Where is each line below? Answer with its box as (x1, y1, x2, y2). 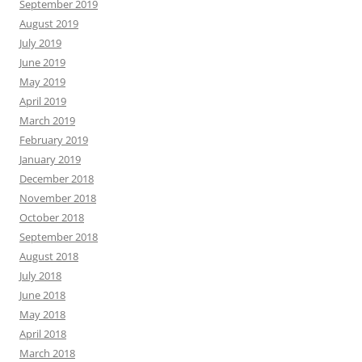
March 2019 (19, 112, 75, 128)
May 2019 (19, 74, 65, 89)
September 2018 (19, 229, 98, 244)
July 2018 (19, 267, 61, 283)
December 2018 (19, 170, 94, 186)
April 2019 (19, 93, 66, 108)
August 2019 (19, 15, 78, 31)
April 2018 (19, 326, 66, 341)
